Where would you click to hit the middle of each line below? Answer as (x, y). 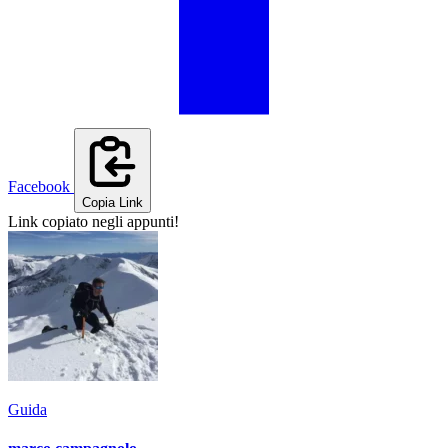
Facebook (39, 187)
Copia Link (112, 203)
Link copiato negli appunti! (93, 222)
